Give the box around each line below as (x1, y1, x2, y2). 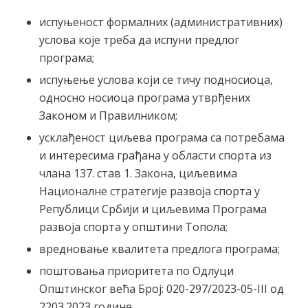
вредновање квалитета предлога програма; (38, 241, 280, 257)
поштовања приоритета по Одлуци (38, 263, 234, 279)
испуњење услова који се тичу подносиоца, (38, 72, 273, 88)
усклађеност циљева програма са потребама (38, 130, 285, 146)
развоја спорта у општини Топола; (38, 219, 228, 235)
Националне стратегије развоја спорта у (38, 184, 260, 199)
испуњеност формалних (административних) (38, 14, 283, 30)
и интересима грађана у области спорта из (38, 148, 272, 164)
